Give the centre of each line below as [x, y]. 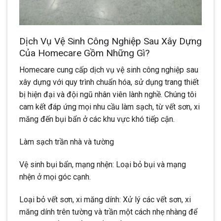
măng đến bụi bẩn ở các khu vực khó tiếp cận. [97, 119]
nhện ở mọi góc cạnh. [55, 177]
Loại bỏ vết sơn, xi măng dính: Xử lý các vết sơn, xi [105, 199]
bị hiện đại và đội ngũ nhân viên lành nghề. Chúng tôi [108, 95]
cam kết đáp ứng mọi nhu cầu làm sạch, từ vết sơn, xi [110, 107]
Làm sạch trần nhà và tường [67, 142]
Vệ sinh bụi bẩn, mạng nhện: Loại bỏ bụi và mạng [103, 165]
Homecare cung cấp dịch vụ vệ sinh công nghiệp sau [109, 70]
